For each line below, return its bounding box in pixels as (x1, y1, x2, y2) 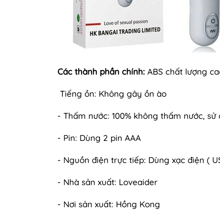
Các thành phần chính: (57, 66, 145, 77)
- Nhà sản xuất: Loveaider (57, 176, 158, 187)
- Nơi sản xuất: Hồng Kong (57, 198, 160, 209)
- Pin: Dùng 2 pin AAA (57, 132, 141, 143)
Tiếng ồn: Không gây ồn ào (57, 88, 166, 99)
